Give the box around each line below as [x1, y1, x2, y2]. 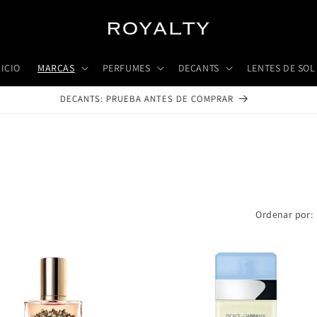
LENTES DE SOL [246, 62, 316, 74]
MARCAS [38, 62, 75, 74]
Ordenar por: [255, 208, 313, 221]
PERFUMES [102, 62, 151, 74]
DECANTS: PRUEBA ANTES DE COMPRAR [61, 93, 234, 105]
